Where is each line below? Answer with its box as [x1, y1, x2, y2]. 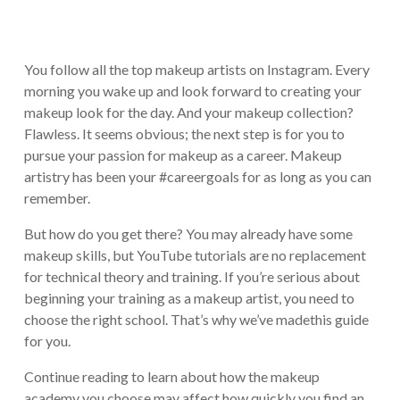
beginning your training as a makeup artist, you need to [23, 288, 354, 306]
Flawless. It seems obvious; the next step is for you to [23, 124, 345, 142]
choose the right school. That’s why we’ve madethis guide [23, 310, 369, 328]
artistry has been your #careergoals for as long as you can [23, 167, 371, 185]
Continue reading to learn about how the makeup [23, 367, 320, 385]
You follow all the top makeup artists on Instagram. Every [23, 60, 370, 78]
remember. [23, 188, 90, 206]
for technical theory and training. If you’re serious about [23, 267, 360, 285]
